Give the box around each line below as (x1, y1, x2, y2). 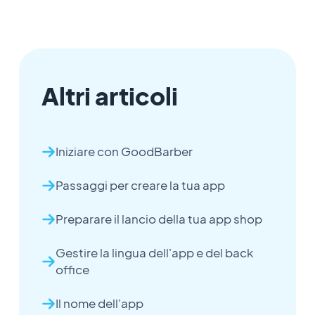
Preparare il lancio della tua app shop (55, 212, 262, 227)
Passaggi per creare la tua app (55, 178, 225, 193)
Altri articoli (41, 81, 178, 112)
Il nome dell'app (55, 296, 143, 311)
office (55, 262, 89, 278)
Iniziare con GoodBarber (55, 144, 193, 160)
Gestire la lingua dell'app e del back (55, 245, 253, 261)
